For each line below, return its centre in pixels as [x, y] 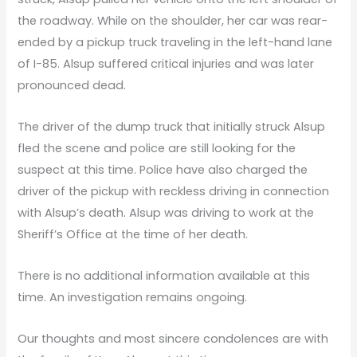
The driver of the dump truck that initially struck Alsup [172, 126]
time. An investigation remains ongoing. [133, 297]
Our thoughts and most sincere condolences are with [173, 338]
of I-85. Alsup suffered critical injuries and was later [166, 63]
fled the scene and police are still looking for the [157, 148]
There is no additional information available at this [164, 275]
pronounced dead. [72, 85]
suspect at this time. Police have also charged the [163, 169]
